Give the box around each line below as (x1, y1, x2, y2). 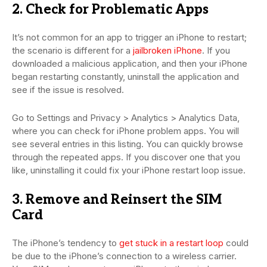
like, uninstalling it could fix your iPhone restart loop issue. (12, 164, 246, 176)
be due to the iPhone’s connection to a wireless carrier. (12, 250, 237, 262)
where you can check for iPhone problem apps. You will (12, 125, 239, 136)
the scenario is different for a (12, 44, 133, 56)
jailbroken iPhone (133, 44, 202, 56)
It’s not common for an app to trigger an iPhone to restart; (12, 31, 247, 43)
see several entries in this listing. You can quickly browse (12, 138, 243, 150)
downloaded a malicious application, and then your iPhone (12, 57, 247, 69)
